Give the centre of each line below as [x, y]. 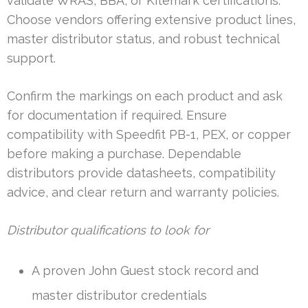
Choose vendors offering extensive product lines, [151, 19]
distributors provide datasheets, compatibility [141, 173]
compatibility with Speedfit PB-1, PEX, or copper [149, 134]
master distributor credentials [119, 295]
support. [31, 58]
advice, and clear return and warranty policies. [143, 192]
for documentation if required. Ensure [117, 115]
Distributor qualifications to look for [108, 230]
